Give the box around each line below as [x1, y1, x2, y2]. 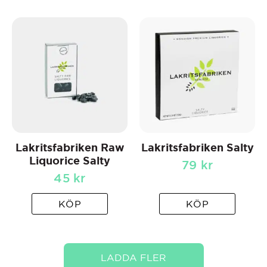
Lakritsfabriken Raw [15, 141, 125, 156]
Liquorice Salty [29, 154, 110, 169]
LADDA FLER [101, 252, 166, 264]
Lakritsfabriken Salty [141, 141, 254, 156]
